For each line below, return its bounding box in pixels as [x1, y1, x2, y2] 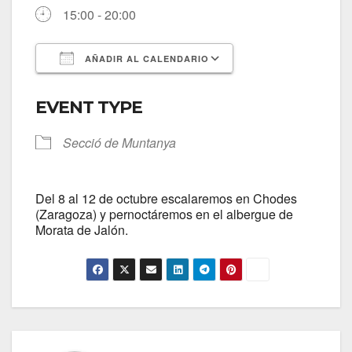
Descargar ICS [63, 78, 145, 97]
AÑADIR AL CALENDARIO [82, 53, 209, 65]
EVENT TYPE [35, 97, 142, 119]
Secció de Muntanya [63, 134, 176, 152]
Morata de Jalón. [35, 221, 128, 240]
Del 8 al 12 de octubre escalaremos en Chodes [35, 189, 297, 208]
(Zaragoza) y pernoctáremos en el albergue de [35, 205, 293, 224]
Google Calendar [248, 78, 344, 97]
